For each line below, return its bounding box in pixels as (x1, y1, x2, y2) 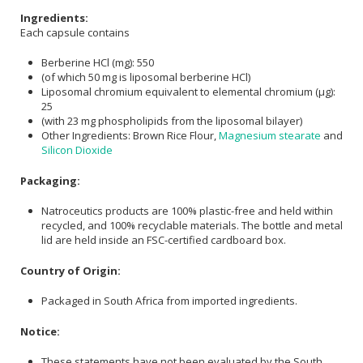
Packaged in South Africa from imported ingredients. (41, 293, 297, 309)
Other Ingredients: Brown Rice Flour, (41, 128, 219, 143)
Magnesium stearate (219, 128, 321, 143)
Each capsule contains (20, 24, 130, 40)
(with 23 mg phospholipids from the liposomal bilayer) (41, 113, 302, 129)
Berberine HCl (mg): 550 (41, 55, 154, 70)
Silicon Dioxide (41, 143, 113, 158)
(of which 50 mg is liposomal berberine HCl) (41, 70, 250, 85)
